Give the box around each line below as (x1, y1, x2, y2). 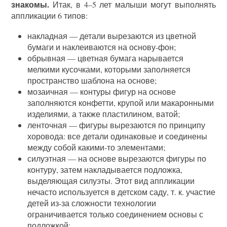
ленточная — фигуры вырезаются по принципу (27, 119, 206, 130)
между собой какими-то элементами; (27, 141, 166, 153)
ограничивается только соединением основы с (27, 208, 204, 219)
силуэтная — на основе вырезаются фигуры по (27, 153, 207, 164)
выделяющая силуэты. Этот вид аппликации (27, 175, 195, 186)
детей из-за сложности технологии (27, 197, 157, 208)
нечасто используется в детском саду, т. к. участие (27, 186, 216, 197)
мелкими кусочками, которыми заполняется (27, 63, 191, 74)
